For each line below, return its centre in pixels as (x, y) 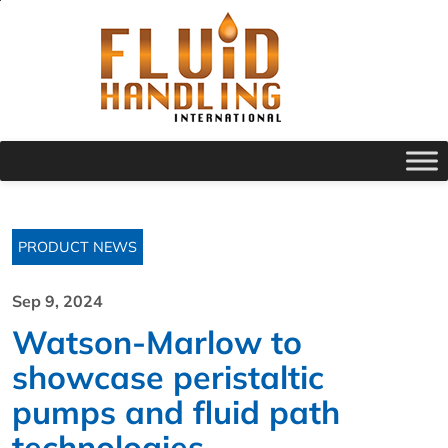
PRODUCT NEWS (77, 247)
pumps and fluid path (176, 412)
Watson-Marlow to (157, 342)
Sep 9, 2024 (57, 301)
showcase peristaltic (168, 377)
